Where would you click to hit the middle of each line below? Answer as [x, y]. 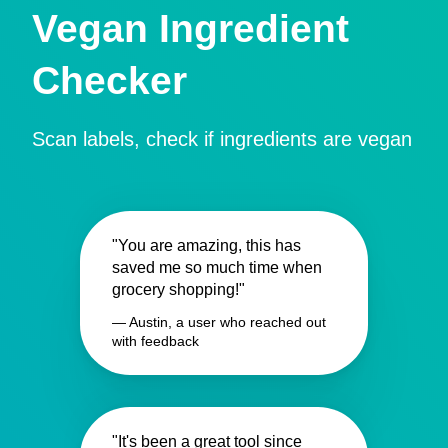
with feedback [155, 340]
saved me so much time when [217, 267]
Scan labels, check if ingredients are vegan [222, 138]
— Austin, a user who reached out [219, 321]
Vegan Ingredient [190, 28]
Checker [109, 80]
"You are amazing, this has [206, 245]
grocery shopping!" [178, 289]
